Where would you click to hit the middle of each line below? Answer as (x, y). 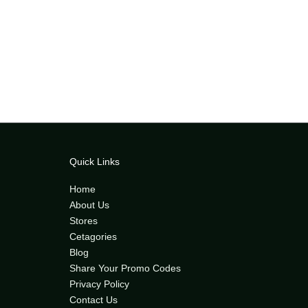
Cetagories (93, 236)
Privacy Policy (99, 284)
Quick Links (95, 161)
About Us (89, 205)
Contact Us (93, 300)
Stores (84, 221)
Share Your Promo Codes (125, 268)
